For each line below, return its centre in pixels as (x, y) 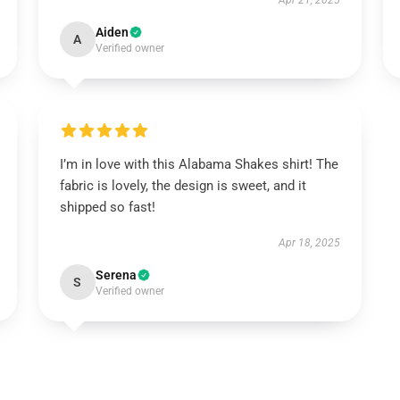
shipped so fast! (107, 207)
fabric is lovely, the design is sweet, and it (183, 186)
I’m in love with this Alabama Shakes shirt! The (199, 164)
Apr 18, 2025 (310, 243)
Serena (116, 275)
